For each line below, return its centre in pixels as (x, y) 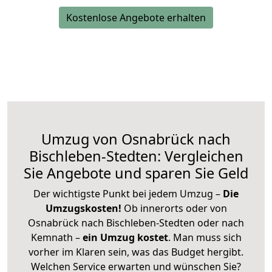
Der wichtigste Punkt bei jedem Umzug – (128, 193)
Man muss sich (207, 237)
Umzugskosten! (83, 208)
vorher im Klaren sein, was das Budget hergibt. (136, 252)
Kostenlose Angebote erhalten (136, 17)
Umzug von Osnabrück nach (136, 139)
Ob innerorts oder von (175, 208)
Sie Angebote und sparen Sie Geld (136, 173)
